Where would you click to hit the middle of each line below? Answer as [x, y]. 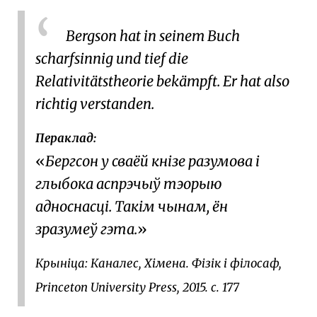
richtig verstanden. [95, 104]
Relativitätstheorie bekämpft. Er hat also [162, 81]
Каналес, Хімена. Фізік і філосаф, [186, 264]
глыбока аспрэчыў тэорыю [129, 184]
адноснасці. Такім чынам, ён [132, 206]
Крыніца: [63, 264]
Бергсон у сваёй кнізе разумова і [152, 161]
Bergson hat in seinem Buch [153, 36]
